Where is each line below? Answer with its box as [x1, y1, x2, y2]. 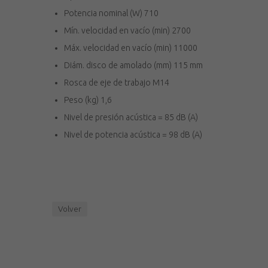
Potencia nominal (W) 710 [64, 8, 159, 19]
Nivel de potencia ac [64, 130, 138, 140]
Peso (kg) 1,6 [64, 95, 112, 105]
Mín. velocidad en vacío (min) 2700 [64, 26, 191, 36]
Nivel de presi [64, 112, 114, 123]
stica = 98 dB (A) [143, 130, 202, 140]
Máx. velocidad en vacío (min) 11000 [64, 43, 197, 53]
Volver [58, 204, 81, 214]
